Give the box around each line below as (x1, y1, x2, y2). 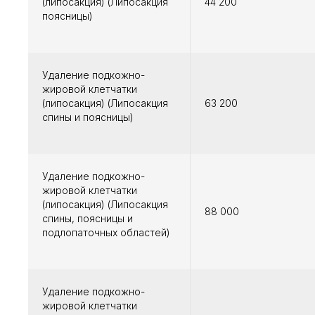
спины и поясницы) (42, 111, 134, 124)
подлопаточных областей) (42, 226, 170, 239)
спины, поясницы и (42, 212, 133, 225)
